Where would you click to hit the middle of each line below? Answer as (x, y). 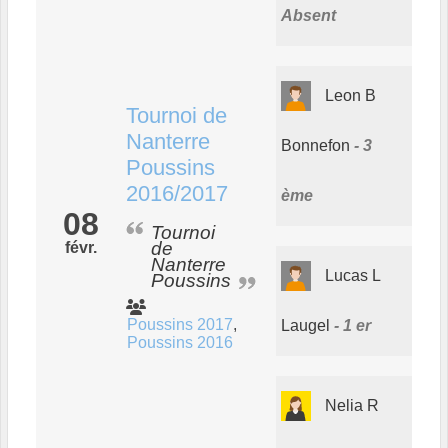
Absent (308, 15)
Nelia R (352, 405)
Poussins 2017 (180, 325)
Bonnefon (315, 145)
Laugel (305, 325)
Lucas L (352, 275)
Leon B (350, 95)
